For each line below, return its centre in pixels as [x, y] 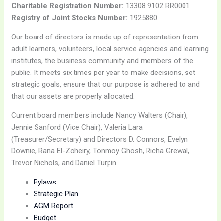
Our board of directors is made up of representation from [105, 37]
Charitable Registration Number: [68, 6]
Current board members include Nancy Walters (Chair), [100, 116]
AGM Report [54, 206]
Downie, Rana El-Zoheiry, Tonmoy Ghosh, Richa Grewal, [101, 151]
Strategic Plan [56, 194]
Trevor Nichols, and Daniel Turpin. [65, 163]
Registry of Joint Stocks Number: [70, 18]
